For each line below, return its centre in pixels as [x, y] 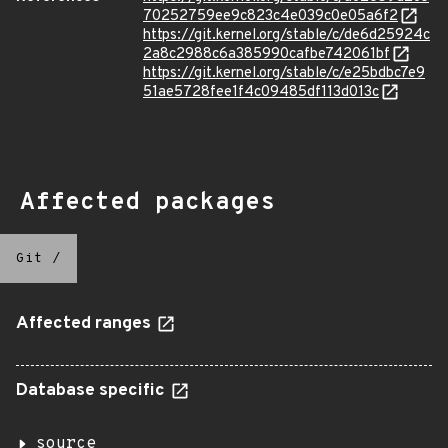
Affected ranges [85, 324]
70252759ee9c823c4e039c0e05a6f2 [270, 16]
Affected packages [147, 203]
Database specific [92, 391]
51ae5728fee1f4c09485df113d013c [261, 92]
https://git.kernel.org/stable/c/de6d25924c [286, 35]
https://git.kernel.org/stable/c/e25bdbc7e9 [284, 73]
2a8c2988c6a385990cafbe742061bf [266, 54]
